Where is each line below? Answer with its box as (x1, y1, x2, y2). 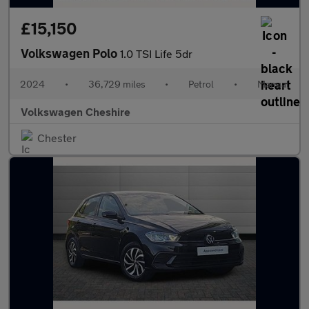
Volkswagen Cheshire (21, 105, 130, 118)
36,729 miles (88, 78, 146, 90)
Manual (257, 78, 289, 90)
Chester (37, 131, 77, 144)
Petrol (188, 78, 215, 90)
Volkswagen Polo (21, 46, 120, 61)
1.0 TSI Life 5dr (120, 47, 192, 60)
